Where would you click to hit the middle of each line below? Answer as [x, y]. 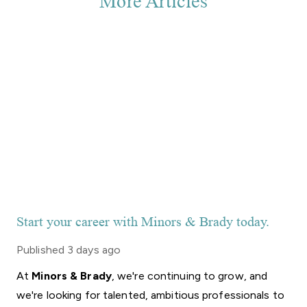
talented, [125, 295]
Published [40, 250]
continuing [174, 276]
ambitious [175, 295]
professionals [236, 295]
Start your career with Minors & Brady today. [143, 222]
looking [64, 295]
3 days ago [94, 250]
